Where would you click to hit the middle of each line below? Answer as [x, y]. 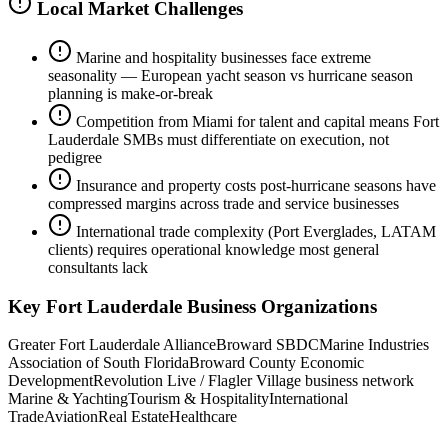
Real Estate [133, 417]
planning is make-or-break [130, 94]
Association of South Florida [98, 363]
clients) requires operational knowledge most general [213, 250]
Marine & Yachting [68, 399]
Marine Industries [374, 345]
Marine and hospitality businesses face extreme [223, 58]
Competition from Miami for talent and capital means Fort [257, 122]
